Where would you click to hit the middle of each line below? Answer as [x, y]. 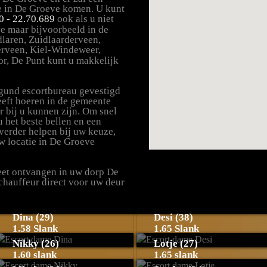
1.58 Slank [35, 229]
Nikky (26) [35, 243]
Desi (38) [173, 217]
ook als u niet [84, 19]
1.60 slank [34, 255]
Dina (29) [33, 217]
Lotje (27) [176, 243]
